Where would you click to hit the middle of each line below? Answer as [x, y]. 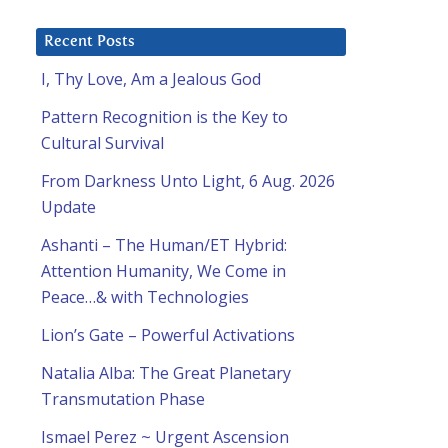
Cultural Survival [102, 143]
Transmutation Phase [123, 399]
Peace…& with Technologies [145, 297]
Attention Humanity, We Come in [163, 271]
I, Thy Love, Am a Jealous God [151, 79]
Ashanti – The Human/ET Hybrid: [164, 245]
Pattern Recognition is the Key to [164, 117]
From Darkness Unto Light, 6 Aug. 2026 [188, 181]
